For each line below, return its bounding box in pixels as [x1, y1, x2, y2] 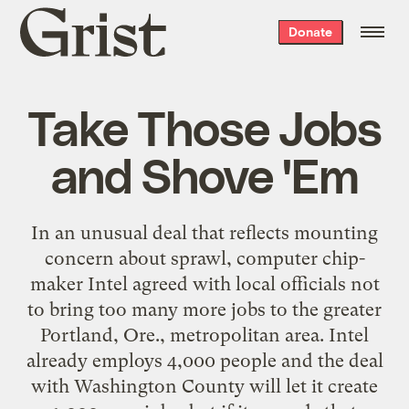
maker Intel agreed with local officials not [29, 272, 380, 295]
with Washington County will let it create [31, 374, 378, 397]
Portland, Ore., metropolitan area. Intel [40, 323, 369, 346]
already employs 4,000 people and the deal [26, 349, 383, 372]
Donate [288, 24, 332, 39]
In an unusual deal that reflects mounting [31, 221, 378, 244]
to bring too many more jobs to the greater [27, 298, 382, 320]
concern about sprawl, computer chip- [44, 246, 365, 269]
